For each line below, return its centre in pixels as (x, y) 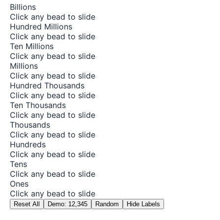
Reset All (27, 204)
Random (107, 204)
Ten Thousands (38, 105)
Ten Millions (32, 46)
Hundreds (28, 145)
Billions (23, 7)
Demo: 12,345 (68, 204)
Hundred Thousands (47, 86)
